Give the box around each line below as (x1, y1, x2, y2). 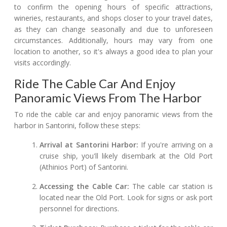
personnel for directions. (40, 204, 120, 214)
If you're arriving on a (138, 140, 213, 150)
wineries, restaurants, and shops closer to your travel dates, (14, 13, 213, 23)
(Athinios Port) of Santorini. (40, 162, 129, 172)
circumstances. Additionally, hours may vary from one (14, 35, 213, 46)
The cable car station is (129, 181, 213, 192)
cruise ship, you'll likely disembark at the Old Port (40, 151, 213, 161)
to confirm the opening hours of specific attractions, (14, 2, 213, 12)
